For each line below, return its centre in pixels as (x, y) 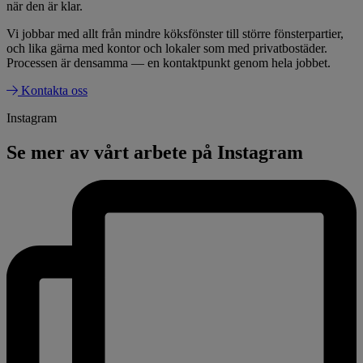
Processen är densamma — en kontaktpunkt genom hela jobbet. (169, 63)
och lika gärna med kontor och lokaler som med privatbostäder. (167, 49)
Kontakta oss (54, 91)
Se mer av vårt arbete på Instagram (155, 153)
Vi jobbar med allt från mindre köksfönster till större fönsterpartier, (175, 34)
